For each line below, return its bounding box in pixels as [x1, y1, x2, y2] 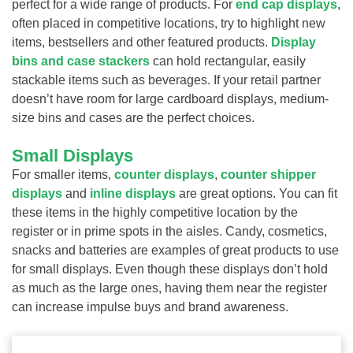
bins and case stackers [12, 54, 150, 68]
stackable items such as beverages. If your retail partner [12, 72, 321, 87]
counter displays [114, 167, 214, 181]
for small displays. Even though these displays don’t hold [12, 262, 328, 276]
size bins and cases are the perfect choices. [12, 110, 255, 124]
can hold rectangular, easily [150, 54, 306, 68]
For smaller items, [12, 167, 114, 181]
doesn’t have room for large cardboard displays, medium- [12, 91, 329, 106]
